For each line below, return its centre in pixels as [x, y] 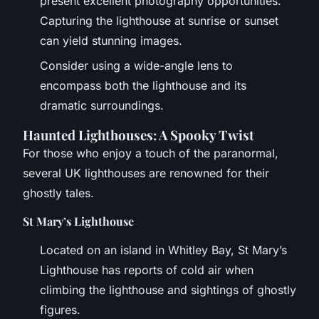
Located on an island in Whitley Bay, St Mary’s [163, 250]
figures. [60, 309]
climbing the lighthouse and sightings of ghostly [168, 289]
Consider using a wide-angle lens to [136, 65]
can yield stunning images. [111, 41]
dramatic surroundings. [102, 105]
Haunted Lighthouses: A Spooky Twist [138, 135]
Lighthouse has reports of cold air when [147, 270]
